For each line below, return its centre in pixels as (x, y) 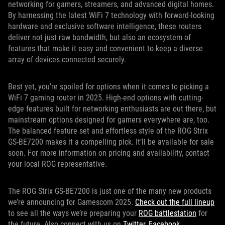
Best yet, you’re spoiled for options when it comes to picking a (108, 87)
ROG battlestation (167, 213)
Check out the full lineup (175, 202)
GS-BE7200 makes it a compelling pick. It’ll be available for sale (111, 142)
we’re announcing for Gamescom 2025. (72, 202)
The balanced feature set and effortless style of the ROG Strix (108, 131)
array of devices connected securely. (67, 60)
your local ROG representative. (58, 164)
